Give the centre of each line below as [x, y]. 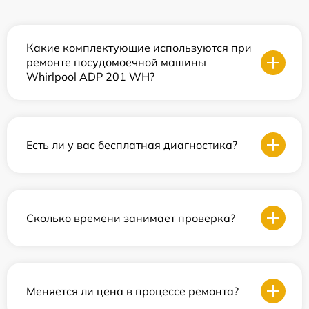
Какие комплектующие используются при [139, 48]
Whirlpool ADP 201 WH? [90, 77]
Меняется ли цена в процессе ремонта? [132, 291]
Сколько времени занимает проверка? [131, 218]
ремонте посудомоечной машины [116, 62]
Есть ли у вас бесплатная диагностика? [132, 144]
